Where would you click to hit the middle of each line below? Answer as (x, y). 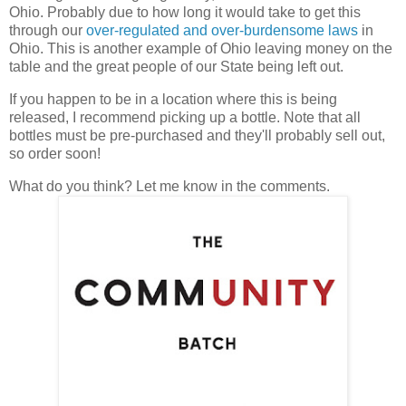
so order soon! (55, 154)
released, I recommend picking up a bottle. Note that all (185, 118)
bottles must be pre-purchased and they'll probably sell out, (197, 136)
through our (48, 31)
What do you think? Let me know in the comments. (171, 186)
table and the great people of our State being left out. (178, 67)
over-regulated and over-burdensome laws (222, 31)
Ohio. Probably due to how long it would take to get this (185, 13)
